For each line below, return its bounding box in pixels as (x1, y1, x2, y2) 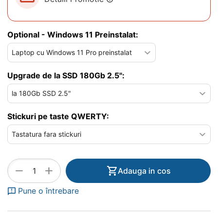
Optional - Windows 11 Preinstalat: (7, 29, 138, 39)
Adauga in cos (117, 165, 171, 176)
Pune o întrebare (18, 185, 79, 196)
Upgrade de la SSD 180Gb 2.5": (7, 70, 125, 80)
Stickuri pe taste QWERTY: (7, 111, 109, 121)
